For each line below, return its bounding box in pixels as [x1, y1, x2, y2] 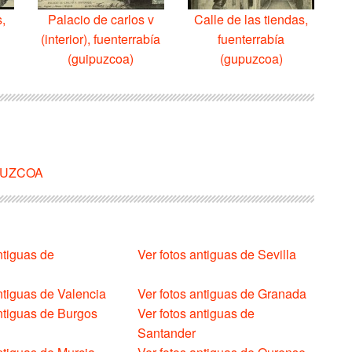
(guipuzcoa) [68, 49, 134, 68]
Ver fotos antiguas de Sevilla [137, 244, 297, 263]
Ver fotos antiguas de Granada [137, 284, 307, 302]
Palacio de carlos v [47, 9, 154, 28]
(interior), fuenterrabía [41, 29, 161, 48]
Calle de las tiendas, [194, 9, 309, 28]
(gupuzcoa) [219, 49, 283, 68]
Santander [137, 323, 196, 342]
